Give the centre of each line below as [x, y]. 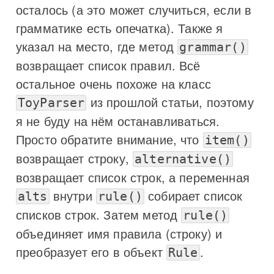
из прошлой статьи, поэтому [170, 102]
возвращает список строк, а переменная [133, 177]
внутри [72, 195]
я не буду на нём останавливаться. [118, 120]
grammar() [213, 47]
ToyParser [51, 102]
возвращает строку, [75, 158]
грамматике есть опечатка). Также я [120, 28]
